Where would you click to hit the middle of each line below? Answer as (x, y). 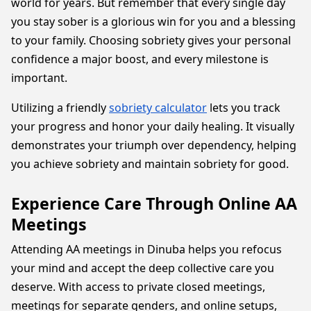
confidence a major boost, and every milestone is (140, 59)
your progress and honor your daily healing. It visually (153, 126)
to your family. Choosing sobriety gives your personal (151, 40)
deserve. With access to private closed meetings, (138, 287)
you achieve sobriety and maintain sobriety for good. (150, 164)
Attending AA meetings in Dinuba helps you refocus (146, 249)
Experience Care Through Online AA (154, 203)
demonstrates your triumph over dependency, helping (154, 145)
